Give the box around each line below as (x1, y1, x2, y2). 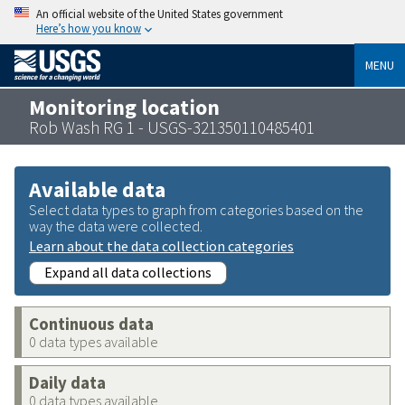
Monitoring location (29, 93, 220, 120)
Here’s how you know (36, 21, 141, 35)
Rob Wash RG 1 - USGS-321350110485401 (29, 116, 315, 138)
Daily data (29, 372, 106, 393)
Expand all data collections (44, 262, 212, 281)
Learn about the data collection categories (29, 236, 294, 255)
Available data (29, 174, 165, 203)
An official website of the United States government (36, 6, 283, 21)
